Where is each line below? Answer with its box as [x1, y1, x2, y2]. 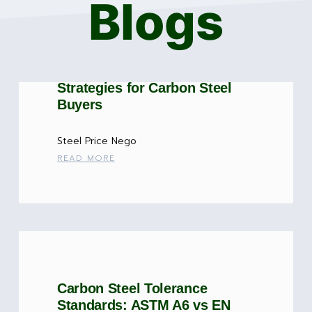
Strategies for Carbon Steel [56, 80, 232, 96]
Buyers [56, 97, 103, 113]
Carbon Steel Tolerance [56, 281, 208, 297]
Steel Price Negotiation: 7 [56, 63, 221, 79]
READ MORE [56, 152, 115, 165]
